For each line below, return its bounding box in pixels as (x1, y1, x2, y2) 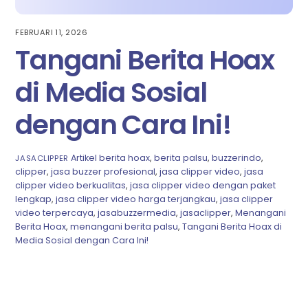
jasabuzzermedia (98, 207, 177, 219)
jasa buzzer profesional (51, 166, 156, 178)
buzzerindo (211, 152, 261, 164)
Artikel (70, 152, 97, 164)
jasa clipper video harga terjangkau (56, 193, 217, 206)
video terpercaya (15, 207, 94, 219)
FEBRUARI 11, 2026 (15, 27, 88, 38)
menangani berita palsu (70, 221, 179, 233)
